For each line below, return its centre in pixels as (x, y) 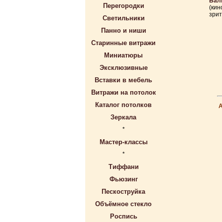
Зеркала (123, 117)
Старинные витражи (123, 43)
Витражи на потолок (123, 92)
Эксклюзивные (123, 68)
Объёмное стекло (123, 204)
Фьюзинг (123, 179)
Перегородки (123, 6)
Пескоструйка (123, 192)
